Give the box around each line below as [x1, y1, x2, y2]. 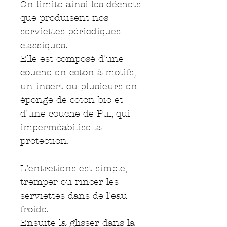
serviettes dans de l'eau [20, 190, 127, 201]
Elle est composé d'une [20, 53, 124, 64]
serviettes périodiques [20, 26, 121, 37]
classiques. [20, 40, 67, 51]
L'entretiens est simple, [20, 163, 127, 174]
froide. [20, 204, 49, 215]
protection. [20, 135, 69, 146]
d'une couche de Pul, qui [20, 108, 130, 119]
